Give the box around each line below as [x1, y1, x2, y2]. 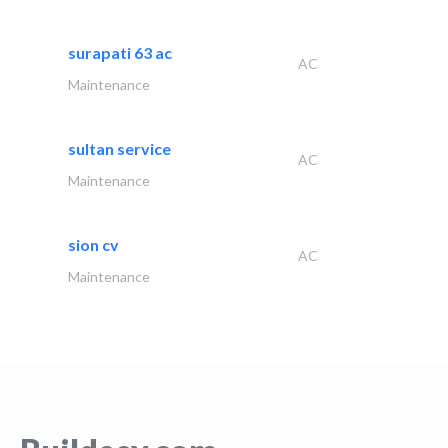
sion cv [68, 234, 119, 254]
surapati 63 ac [68, 42, 172, 62]
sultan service [68, 138, 171, 158]
